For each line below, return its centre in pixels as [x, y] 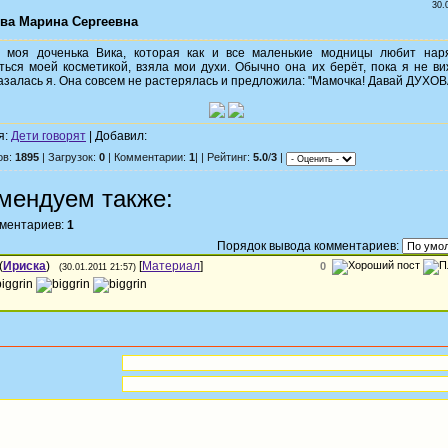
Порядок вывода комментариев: [308, 245]
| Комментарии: [147, 157]
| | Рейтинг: [224, 157]
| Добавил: [116, 136]
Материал [171, 266]
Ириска [24, 266]
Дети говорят [48, 136]
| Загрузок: [69, 157]
